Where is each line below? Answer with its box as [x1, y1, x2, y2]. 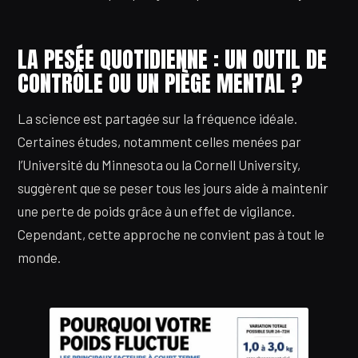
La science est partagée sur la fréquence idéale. [18, 110, 297, 127]
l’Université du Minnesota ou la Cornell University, [18, 157, 300, 173]
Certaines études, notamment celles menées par [18, 133, 301, 150]
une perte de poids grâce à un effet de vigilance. [18, 203, 295, 220]
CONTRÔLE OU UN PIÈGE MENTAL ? [18, 66, 302, 100]
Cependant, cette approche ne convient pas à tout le [18, 226, 324, 243]
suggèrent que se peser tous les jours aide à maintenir [18, 180, 328, 197]
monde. [18, 249, 61, 266]
